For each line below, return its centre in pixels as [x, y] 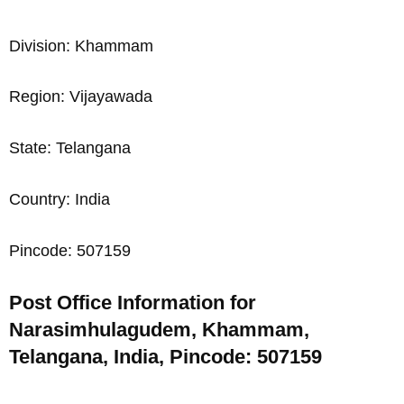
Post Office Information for [133, 302]
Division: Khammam [81, 46]
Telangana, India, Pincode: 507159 [165, 356]
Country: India [60, 199]
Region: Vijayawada [81, 97]
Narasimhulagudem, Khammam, [159, 329]
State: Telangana [70, 148]
